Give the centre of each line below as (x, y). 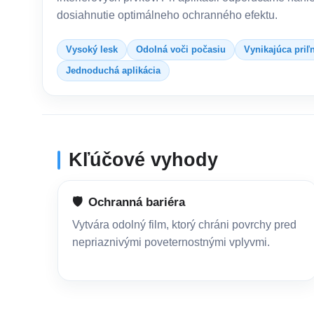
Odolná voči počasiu (181, 49)
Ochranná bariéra (137, 202)
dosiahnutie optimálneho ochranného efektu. (167, 15)
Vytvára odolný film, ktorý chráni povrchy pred (184, 224)
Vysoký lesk (92, 49)
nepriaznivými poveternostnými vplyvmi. (171, 242)
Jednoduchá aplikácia (113, 70)
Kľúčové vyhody (143, 159)
